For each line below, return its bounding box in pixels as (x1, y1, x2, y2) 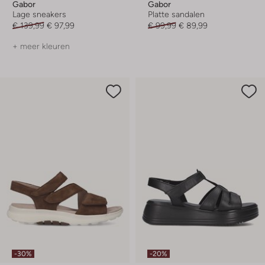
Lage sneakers (12, 9, 66, 19)
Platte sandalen (148, 9, 205, 19)
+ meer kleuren (12, 41, 70, 51)
